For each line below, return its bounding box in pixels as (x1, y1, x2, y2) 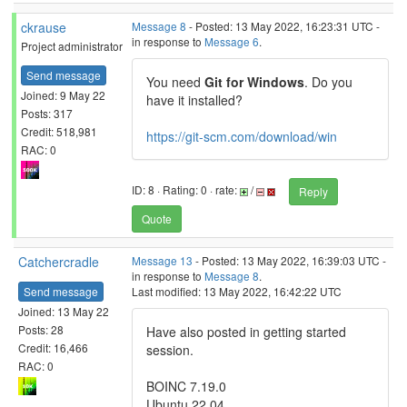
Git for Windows (204, 73, 304, 91)
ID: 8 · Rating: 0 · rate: (132, 182, 240, 198)
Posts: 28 (18, 321, 64, 337)
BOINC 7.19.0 (146, 377, 226, 395)
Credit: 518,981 (21, 123, 97, 139)
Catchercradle (18, 253, 99, 271)
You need (146, 73, 204, 91)
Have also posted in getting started (146, 323, 346, 341)
